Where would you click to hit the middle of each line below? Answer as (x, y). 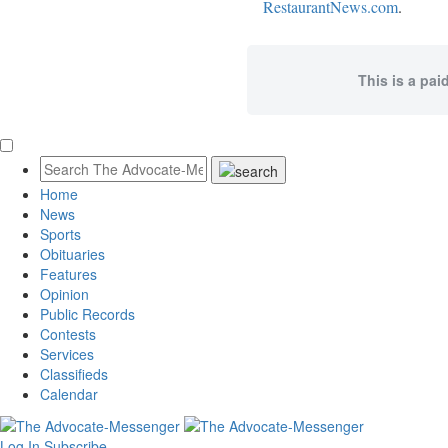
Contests (68, 333)
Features (68, 273)
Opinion (64, 293)
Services (67, 353)
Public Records (87, 313)
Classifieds (74, 373)
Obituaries (72, 253)
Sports (60, 233)
